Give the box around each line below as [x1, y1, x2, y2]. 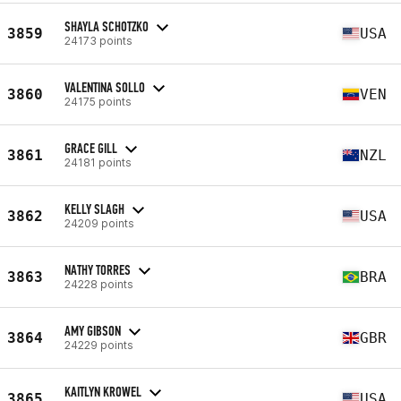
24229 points [64, 337, 133, 352]
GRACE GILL [64, 139, 117, 157]
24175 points [64, 94, 132, 108]
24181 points [64, 155, 132, 169]
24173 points [64, 33, 132, 47]
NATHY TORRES [64, 260, 131, 278]
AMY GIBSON [64, 321, 121, 339]
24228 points [64, 277, 133, 291]
